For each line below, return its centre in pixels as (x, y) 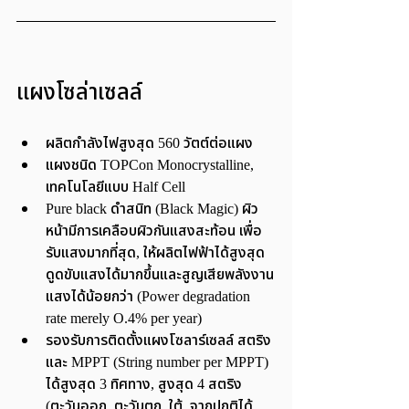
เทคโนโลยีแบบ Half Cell (115, 188)
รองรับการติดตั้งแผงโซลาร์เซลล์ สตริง (158, 341)
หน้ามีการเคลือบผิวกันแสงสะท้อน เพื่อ (154, 231)
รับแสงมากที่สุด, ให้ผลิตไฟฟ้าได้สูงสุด (157, 253)
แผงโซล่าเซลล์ (79, 94)
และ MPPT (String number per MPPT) (159, 363)
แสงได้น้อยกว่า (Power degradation (150, 297)
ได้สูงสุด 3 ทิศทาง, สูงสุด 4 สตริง (146, 385)
